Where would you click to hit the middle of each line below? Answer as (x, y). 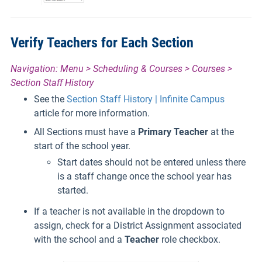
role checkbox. (190, 239)
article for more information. (92, 113)
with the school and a (79, 239)
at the (221, 132)
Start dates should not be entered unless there (151, 162)
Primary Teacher (173, 132)
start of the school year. (82, 146)
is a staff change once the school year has (144, 176)
